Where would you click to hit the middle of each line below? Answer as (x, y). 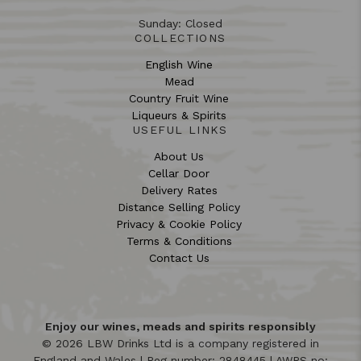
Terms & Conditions (179, 241)
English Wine (179, 64)
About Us (179, 156)
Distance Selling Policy (179, 207)
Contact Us (179, 258)
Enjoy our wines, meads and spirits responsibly (180, 326)
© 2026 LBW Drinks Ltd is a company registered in (180, 343)
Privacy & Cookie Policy (179, 224)
